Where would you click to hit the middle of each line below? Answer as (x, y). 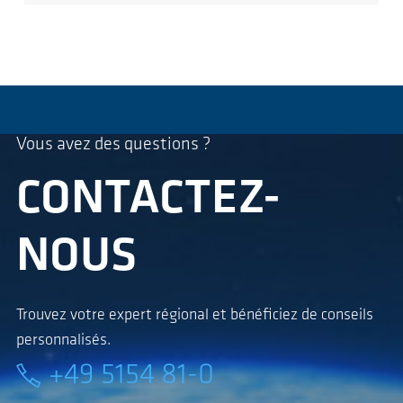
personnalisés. (63, 340)
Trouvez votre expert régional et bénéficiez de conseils (195, 315)
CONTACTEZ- (148, 200)
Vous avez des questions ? (113, 144)
